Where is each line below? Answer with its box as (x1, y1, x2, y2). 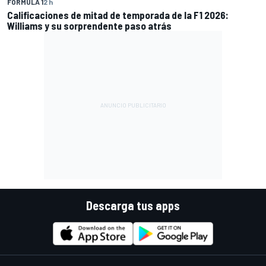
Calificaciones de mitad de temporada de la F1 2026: (7, 8, 229, 21)
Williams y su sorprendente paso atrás (7, 19, 172, 31)
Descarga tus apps (86, 198, 180, 213)
